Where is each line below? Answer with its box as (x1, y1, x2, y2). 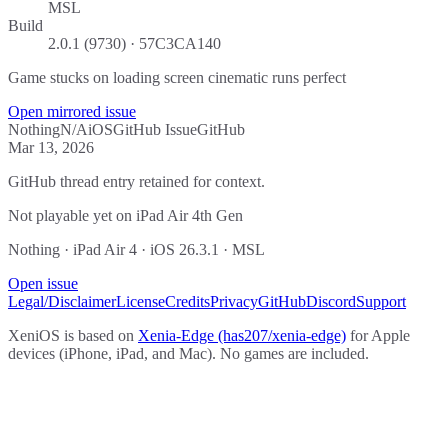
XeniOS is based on (8, 326, 134, 344)
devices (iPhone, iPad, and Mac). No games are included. (8, 344, 369, 362)
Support (356, 292, 406, 310)
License (116, 292, 165, 310)
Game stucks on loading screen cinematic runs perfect (8, 68, 346, 86)
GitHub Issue (113, 120, 197, 138)
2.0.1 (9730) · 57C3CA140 (48, 34, 221, 52)
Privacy (210, 292, 258, 310)
